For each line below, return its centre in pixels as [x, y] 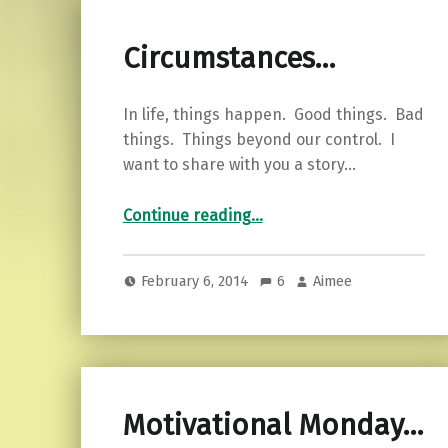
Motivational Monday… [272, 426]
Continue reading [186, 215]
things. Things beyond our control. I [258, 139]
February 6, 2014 [197, 281]
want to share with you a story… [239, 164]
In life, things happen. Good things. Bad [273, 114]
